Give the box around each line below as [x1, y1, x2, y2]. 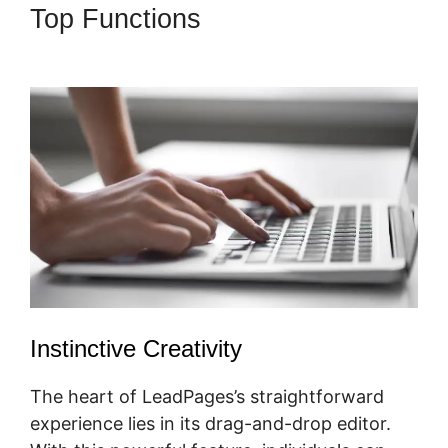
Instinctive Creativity [30, 335, 242, 363]
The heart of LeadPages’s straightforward [30, 386, 384, 408]
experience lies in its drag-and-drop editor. [30, 413, 391, 435]
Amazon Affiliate [30, 35, 226, 66]
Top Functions [30, 3, 209, 34]
